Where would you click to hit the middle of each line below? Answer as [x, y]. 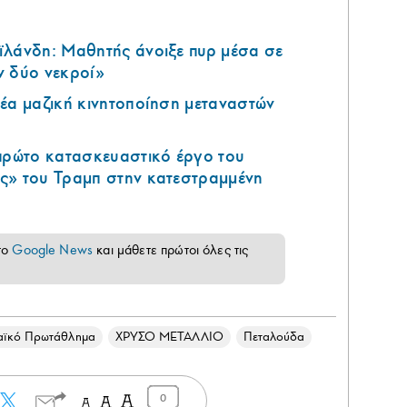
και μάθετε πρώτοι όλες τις [171, 250]
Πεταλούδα [274, 337]
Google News [53, 250]
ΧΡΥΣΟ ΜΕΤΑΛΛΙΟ [169, 337]
